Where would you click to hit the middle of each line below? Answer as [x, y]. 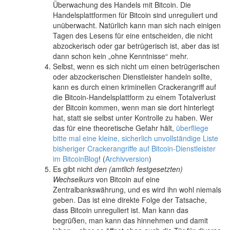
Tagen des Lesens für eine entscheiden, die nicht [133, 35]
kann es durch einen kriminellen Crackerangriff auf [135, 87]
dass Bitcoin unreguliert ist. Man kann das [121, 210]
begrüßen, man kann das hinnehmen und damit [130, 220]
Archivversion [127, 159]
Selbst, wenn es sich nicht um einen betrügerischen [136, 66]
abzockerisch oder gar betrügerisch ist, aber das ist [136, 46]
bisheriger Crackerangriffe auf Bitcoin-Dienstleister [134, 148]
